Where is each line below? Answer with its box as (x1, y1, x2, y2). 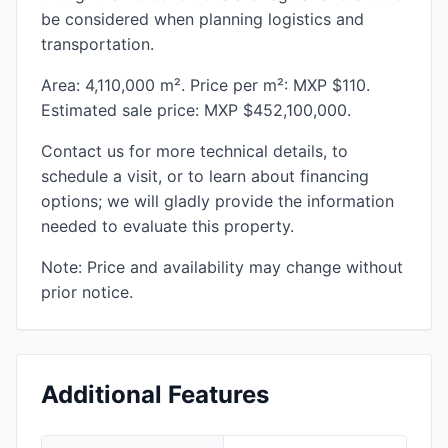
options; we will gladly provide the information (41, 191, 394, 211)
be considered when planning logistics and (41, 9, 364, 29)
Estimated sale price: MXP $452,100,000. (41, 100, 351, 120)
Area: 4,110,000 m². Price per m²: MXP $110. (41, 75, 370, 95)
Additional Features (41, 380, 269, 409)
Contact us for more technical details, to (41, 141, 348, 161)
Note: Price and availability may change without (41, 257, 403, 277)
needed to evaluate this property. (41, 216, 294, 236)
